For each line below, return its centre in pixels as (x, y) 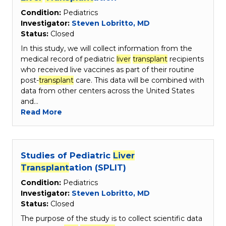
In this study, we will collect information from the (106, 48)
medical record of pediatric (69, 59)
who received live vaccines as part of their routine (107, 69)
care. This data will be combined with (139, 80)
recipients (186, 59)
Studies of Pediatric (67, 156)
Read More (41, 112)
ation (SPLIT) (98, 168)
